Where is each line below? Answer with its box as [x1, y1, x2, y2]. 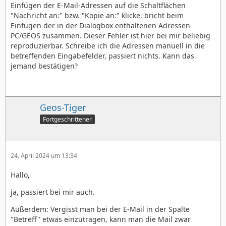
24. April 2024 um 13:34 [11, 151, 77, 160]
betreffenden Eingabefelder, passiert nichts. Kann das [11, 50, 194, 61]
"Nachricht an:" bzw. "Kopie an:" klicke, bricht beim [11, 10, 184, 20]
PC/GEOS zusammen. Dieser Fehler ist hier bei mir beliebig [11, 30, 210, 40]
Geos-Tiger [40, 101, 86, 114]
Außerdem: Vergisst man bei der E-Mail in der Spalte [11, 204, 190, 214]
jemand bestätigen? [11, 61, 78, 71]
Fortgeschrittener [43, 115, 92, 124]
